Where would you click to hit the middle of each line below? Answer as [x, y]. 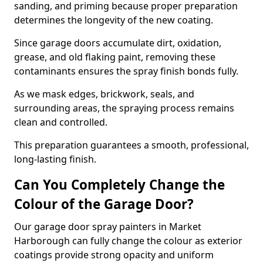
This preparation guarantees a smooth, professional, [131, 145]
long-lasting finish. [55, 159]
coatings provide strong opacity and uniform [114, 255]
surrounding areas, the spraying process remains [124, 108]
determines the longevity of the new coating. [114, 20]
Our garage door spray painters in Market [108, 227]
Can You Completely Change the [119, 185]
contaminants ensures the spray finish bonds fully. [126, 71]
